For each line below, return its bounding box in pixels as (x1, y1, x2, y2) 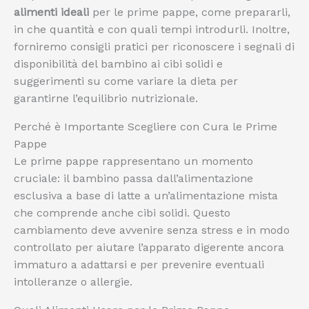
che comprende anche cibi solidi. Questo (14, 206, 230, 220)
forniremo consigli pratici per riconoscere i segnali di (14, 40, 295, 54)
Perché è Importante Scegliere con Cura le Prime (14, 120, 277, 134)
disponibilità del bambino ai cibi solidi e (14, 57, 223, 71)
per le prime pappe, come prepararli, (89, 6, 290, 19)
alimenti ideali (14, 6, 89, 19)
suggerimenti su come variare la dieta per (14, 74, 238, 88)
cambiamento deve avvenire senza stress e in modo (14, 223, 290, 237)
